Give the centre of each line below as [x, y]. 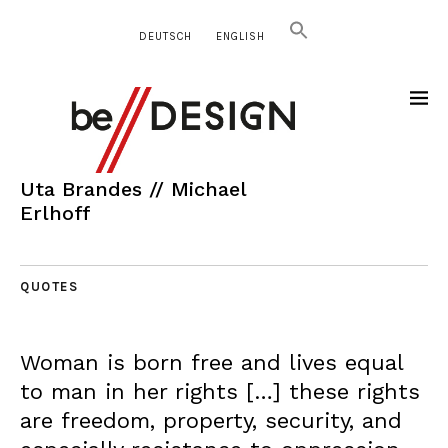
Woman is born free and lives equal [211, 362]
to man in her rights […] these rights [220, 391]
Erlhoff [55, 213]
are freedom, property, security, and [211, 420]
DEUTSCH [165, 36]
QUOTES [49, 286]
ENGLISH [240, 36]
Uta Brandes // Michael [133, 189]
